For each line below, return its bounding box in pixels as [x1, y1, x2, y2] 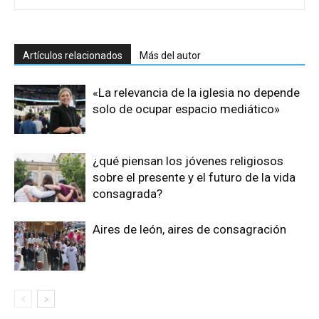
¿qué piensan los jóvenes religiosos [93, 154, 283, 169]
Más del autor [140, 50, 201, 62]
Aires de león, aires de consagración [93, 222, 286, 237]
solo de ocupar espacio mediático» [93, 102, 280, 117]
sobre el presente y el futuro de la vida [93, 170, 296, 185]
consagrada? [93, 187, 162, 202]
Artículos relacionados [23, 50, 122, 62]
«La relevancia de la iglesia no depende [93, 85, 300, 100]
